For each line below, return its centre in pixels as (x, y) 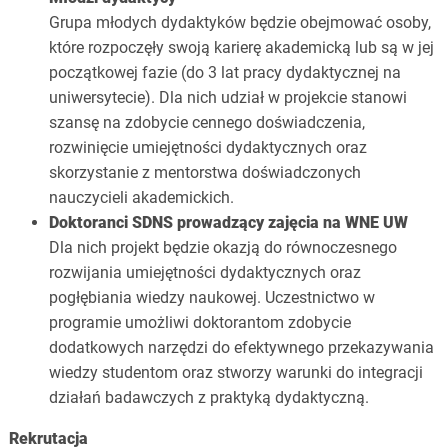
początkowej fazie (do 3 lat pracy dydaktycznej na (224, 73)
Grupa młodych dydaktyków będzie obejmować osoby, (239, 23)
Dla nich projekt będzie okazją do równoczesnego (222, 248)
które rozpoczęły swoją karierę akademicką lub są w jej (241, 48)
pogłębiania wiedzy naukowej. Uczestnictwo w (211, 298)
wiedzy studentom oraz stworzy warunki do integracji (235, 373)
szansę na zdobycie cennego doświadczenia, (206, 123)
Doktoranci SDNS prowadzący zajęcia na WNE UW (228, 223)
